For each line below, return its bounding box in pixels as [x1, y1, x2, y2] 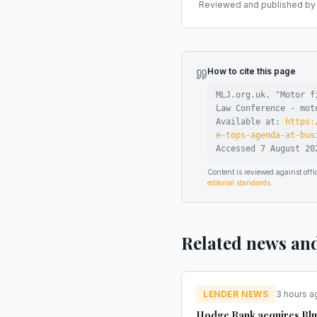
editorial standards [207, 178, 270, 187]
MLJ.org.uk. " [216, 90, 280, 100]
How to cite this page [207, 66, 296, 76]
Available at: [216, 117, 285, 127]
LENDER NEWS [203, 289, 269, 299]
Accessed [216, 144, 260, 154]
